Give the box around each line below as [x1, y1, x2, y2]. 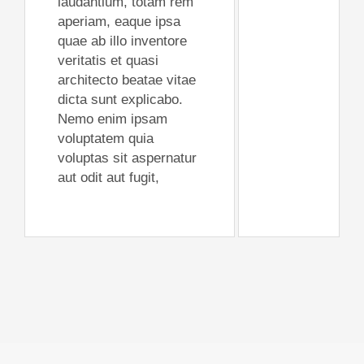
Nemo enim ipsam [57, 111, 167, 128]
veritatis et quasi [57, 53, 158, 69]
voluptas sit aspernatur [57, 150, 197, 167]
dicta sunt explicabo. [57, 92, 183, 108]
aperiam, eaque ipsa [57, 14, 180, 30]
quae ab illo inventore [57, 33, 187, 50]
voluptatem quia [57, 131, 154, 147]
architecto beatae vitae [57, 72, 196, 89]
